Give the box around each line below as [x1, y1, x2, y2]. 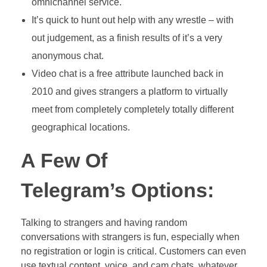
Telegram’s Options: [21, 179, 214, 201]
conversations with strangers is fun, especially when [21, 231, 240, 242]
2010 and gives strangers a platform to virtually [31, 86, 228, 97]
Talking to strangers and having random [21, 217, 187, 228]
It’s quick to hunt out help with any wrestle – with [31, 14, 234, 25]
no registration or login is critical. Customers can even [21, 246, 246, 256]
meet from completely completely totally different [31, 104, 234, 114]
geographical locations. [31, 122, 130, 132]
